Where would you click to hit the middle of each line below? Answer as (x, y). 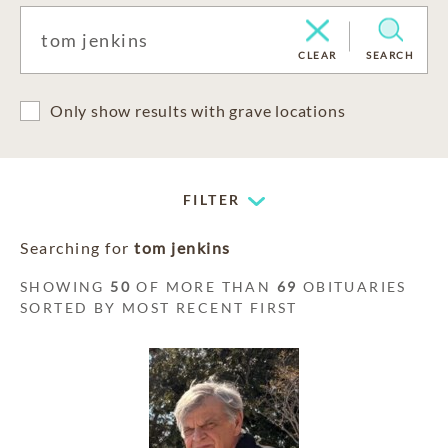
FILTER (212, 199)
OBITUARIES (352, 286)
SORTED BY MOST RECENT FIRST (159, 307)
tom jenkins (182, 247)
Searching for (77, 247)
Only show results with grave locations (198, 110)
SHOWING (65, 286)
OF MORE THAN (204, 286)
